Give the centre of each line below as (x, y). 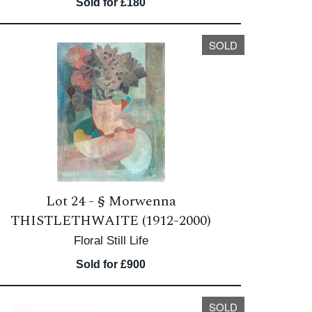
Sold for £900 (111, 264)
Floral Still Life (111, 241)
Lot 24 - (71, 201)
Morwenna (142, 201)
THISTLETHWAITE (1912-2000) (111, 221)
